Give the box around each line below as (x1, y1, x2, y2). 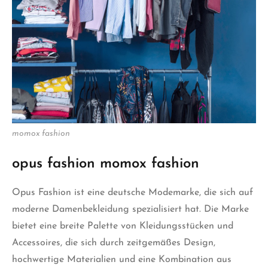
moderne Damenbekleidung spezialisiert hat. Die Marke (12, 205, 249, 215)
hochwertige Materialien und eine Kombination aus (12, 255, 232, 265)
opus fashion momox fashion (12, 157, 199, 172)
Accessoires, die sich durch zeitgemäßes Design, (12, 238, 215, 248)
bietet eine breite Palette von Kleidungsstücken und (12, 221, 233, 232)
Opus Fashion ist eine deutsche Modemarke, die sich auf (12, 188, 253, 198)
